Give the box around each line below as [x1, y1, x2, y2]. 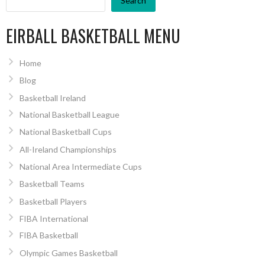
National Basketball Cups [19, 127, 112, 137]
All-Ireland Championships [19, 144, 117, 154]
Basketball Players [19, 196, 87, 206]
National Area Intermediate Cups [19, 161, 142, 172]
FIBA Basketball [19, 230, 78, 241]
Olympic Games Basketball [19, 247, 118, 258]
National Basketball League [19, 109, 119, 119]
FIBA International [19, 214, 88, 224]
